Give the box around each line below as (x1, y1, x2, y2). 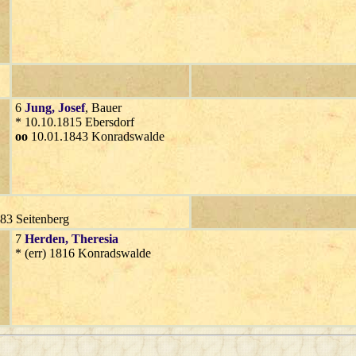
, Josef (52, 100, 85, 114)
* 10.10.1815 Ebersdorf (15, 114, 134, 129)
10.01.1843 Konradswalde (28, 129, 164, 143)
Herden (25, 231, 65, 246)
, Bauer (85, 100, 122, 114)
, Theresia (65, 231, 118, 246)
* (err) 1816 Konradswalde (15, 246, 151, 260)
